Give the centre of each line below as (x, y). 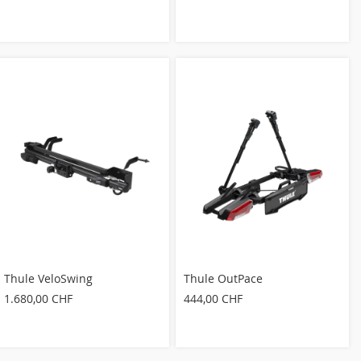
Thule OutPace (224, 278)
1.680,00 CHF (38, 298)
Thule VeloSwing (48, 278)
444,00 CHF (214, 298)
